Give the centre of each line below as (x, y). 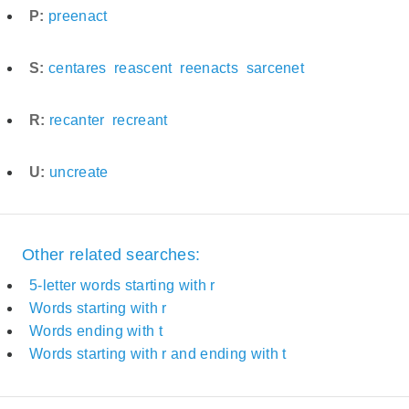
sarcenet (275, 68)
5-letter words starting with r (122, 285)
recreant (140, 120)
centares (77, 68)
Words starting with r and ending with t (158, 353)
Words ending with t (96, 330)
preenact (78, 16)
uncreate (79, 172)
